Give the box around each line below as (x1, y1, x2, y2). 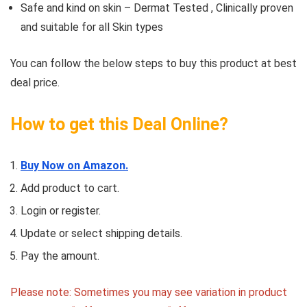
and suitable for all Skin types (21, 21, 163, 34)
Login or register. (21, 204, 101, 218)
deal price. (10, 76, 60, 90)
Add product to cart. (21, 182, 119, 195)
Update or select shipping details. (21, 227, 182, 241)
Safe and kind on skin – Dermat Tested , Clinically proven (21, 1, 293, 15)
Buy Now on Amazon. (21, 159, 128, 173)
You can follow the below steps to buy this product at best (10, 57, 297, 71)
